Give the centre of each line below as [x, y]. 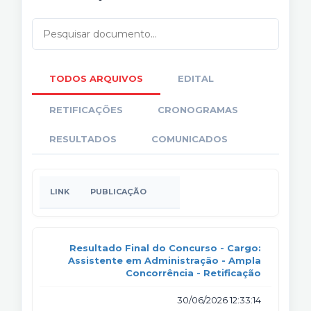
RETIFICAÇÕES [86, 109]
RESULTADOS [83, 138]
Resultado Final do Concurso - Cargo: [165, 247]
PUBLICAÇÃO [118, 191]
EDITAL [196, 78]
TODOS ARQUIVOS [96, 78]
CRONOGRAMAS [198, 109]
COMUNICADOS [190, 138]
